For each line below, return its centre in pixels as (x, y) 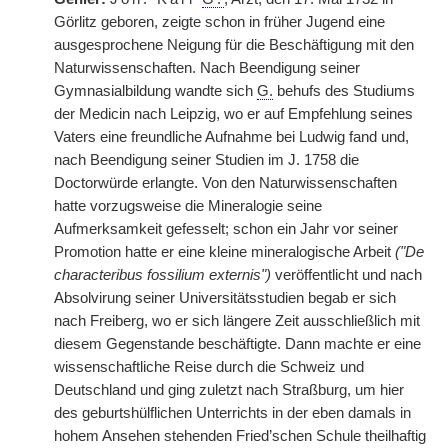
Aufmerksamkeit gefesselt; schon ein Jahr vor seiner (226, 229)
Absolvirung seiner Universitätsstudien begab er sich (225, 298)
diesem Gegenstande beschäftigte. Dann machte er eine (237, 344)
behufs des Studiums (344, 91)
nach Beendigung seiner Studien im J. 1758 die (206, 160)
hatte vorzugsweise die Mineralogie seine (188, 206)
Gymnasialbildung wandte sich (155, 91)
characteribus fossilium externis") (162, 275)
